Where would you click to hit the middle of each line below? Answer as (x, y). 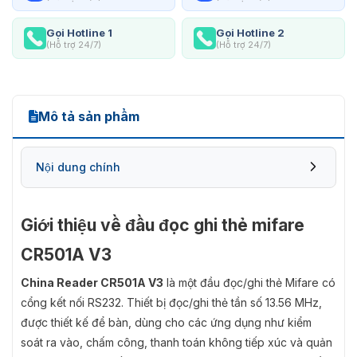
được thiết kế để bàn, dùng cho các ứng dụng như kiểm (166, 322)
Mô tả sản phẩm (89, 116)
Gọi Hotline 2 (250, 32)
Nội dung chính (78, 167)
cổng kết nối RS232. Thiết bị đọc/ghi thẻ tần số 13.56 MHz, (171, 302)
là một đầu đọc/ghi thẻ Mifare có (249, 282)
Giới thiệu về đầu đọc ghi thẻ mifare (163, 225)
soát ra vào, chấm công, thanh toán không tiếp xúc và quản (177, 342)
